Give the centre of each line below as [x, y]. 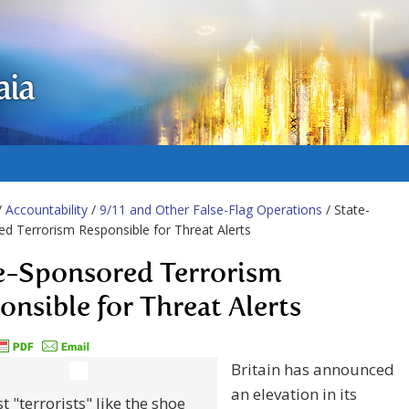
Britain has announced [313, 370]
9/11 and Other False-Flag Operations [211, 210]
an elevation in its [294, 394]
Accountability [47, 210]
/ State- [346, 210]
